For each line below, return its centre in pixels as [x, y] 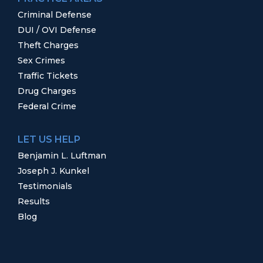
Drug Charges [47, 91]
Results [34, 202]
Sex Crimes [41, 61]
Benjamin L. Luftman [62, 156]
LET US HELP [49, 140]
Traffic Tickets [48, 76]
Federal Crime [47, 107]
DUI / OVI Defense [57, 30]
